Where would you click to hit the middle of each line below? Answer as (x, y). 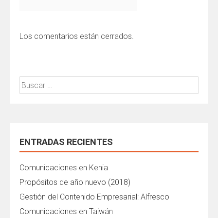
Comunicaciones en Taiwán (66, 211)
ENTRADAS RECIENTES (66, 142)
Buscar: (32, 82)
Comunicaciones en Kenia (64, 168)
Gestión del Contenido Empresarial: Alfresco (94, 197)
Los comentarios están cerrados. (77, 36)
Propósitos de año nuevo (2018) (75, 182)
